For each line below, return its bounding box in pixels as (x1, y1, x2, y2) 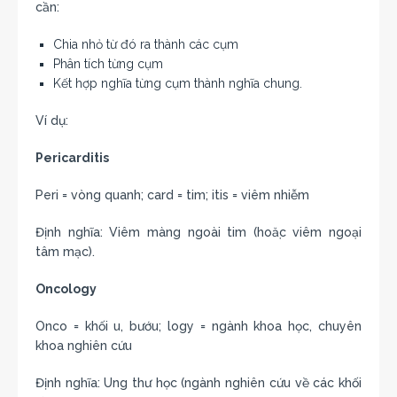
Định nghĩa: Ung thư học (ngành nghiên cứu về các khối (35, 375, 362, 390)
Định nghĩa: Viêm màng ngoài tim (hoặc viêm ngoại (35, 224, 362, 239)
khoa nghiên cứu (35, 338, 132, 353)
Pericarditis (35, 150, 109, 165)
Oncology (35, 281, 97, 296)
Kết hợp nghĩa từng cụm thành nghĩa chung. (53, 75, 302, 90)
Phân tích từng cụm (53, 56, 163, 71)
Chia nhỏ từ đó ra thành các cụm (53, 36, 238, 51)
